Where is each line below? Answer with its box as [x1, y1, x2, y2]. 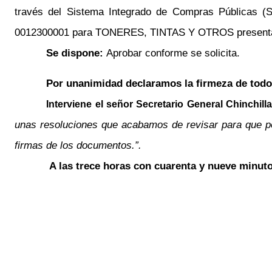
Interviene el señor [46, 99, 137, 109]
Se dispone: [46, 47, 107, 59]
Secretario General [136, 99, 223, 109]
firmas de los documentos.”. [15, 139, 142, 151]
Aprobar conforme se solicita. [106, 47, 240, 59]
